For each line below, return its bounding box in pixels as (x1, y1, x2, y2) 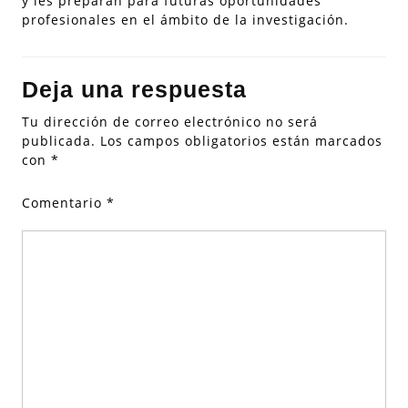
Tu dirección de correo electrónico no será (22, 113, 318, 130)
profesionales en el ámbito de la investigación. (22, 11, 349, 28)
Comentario (22, 194, 107, 211)
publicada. (22, 132, 96, 149)
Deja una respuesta (22, 76, 247, 102)
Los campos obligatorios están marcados (100, 132, 382, 149)
